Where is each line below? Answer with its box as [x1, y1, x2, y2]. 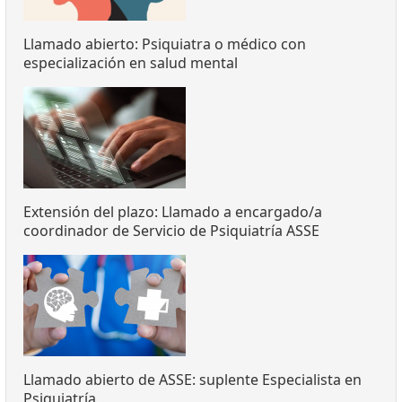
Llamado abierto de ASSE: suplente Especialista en [23, 370, 362, 390]
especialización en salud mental [23, 53, 238, 74]
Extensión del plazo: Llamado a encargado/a [23, 202, 322, 223]
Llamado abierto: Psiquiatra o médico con [23, 34, 306, 55]
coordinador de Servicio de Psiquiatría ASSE [23, 221, 319, 241]
